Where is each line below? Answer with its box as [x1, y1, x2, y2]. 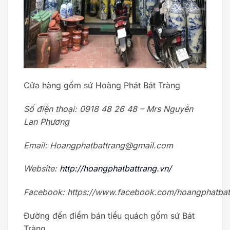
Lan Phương [24, 116, 69, 127]
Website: [24, 163, 60, 174]
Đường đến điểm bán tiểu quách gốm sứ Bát [24, 210, 195, 221]
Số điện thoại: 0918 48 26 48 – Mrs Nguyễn [24, 103, 193, 114]
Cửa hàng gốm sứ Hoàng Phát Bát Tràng [24, 80, 180, 90]
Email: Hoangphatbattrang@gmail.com [24, 140, 173, 150]
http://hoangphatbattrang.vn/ [60, 163, 171, 174]
